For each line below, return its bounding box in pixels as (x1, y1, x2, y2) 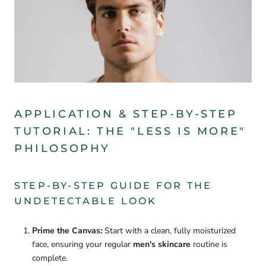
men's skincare (133, 238, 191, 250)
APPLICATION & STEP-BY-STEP (14, 107, 237, 121)
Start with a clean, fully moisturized (102, 224, 236, 236)
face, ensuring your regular (32, 238, 133, 250)
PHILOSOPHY (14, 142, 110, 156)
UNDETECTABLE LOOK (14, 195, 157, 207)
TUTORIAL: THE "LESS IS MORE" (14, 125, 246, 138)
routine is (191, 238, 227, 250)
